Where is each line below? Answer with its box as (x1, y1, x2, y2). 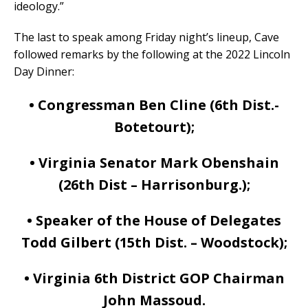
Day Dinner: (14, 64, 74, 80)
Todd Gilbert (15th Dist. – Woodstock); (21, 233, 287, 252)
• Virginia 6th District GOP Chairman (23, 269, 285, 288)
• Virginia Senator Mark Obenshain (29, 153, 279, 173)
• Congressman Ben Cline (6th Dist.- (29, 96, 279, 115)
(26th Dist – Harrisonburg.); (58, 175, 250, 195)
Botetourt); (113, 118, 195, 137)
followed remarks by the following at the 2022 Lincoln (14, 47, 290, 63)
